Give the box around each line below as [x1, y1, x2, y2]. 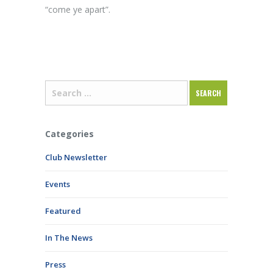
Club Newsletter [45, 152, 107, 163]
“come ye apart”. [45, 4, 110, 15]
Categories [45, 128, 94, 140]
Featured [45, 205, 81, 216]
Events [45, 179, 70, 190]
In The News [45, 232, 93, 243]
